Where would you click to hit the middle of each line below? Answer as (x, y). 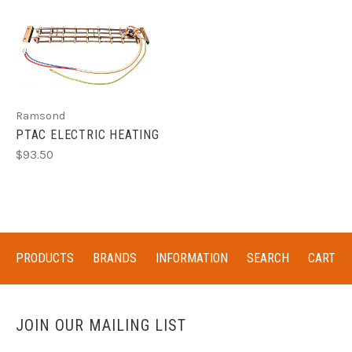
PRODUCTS (45, 258)
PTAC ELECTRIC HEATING (88, 135)
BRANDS (115, 258)
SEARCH (268, 258)
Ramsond (40, 116)
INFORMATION (192, 258)
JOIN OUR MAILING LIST (101, 325)
